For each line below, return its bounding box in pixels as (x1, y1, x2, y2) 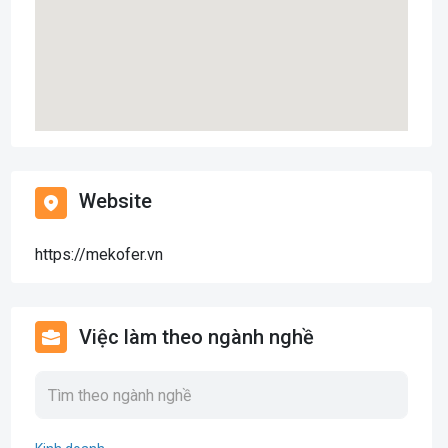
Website (78, 189, 152, 213)
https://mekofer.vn (34, 245, 163, 264)
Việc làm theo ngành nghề (78, 325, 314, 349)
